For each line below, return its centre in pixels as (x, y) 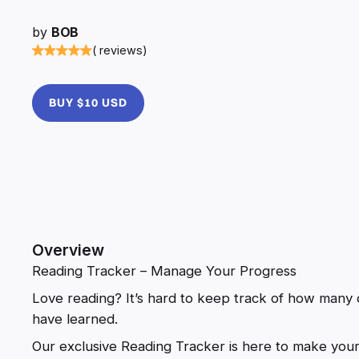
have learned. (75, 319)
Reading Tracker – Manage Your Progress (164, 270)
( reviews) (120, 50)
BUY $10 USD (88, 102)
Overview (68, 250)
